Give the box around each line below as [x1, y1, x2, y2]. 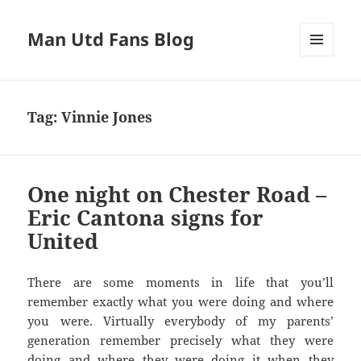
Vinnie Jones [61, 107, 153, 127]
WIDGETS [300, 83, 346, 98]
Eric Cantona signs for [27, 203, 264, 233]
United [27, 226, 99, 256]
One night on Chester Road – [27, 180, 327, 210]
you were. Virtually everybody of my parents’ [27, 313, 334, 330]
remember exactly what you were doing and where [27, 293, 334, 310]
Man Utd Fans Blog [27, 27, 195, 52]
